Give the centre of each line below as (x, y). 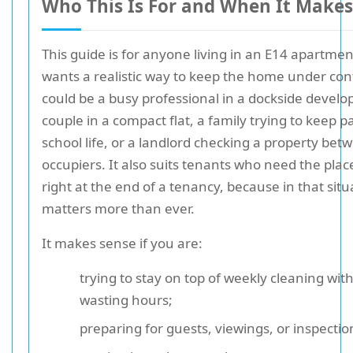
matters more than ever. (118, 208)
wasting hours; (126, 300)
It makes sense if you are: (122, 243)
